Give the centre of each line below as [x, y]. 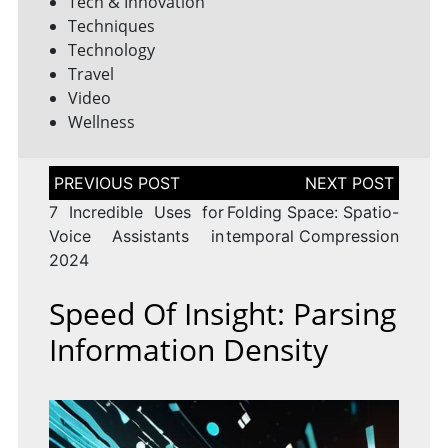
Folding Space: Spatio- [313, 212]
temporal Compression [313, 236]
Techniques [111, 26]
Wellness [101, 122]
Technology [111, 50]
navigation [88, 193]
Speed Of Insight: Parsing [222, 314]
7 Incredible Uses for [136, 212]
